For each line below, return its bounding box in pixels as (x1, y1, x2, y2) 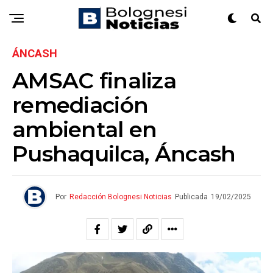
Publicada (174, 193, 208, 201)
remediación (12, 91, 149, 118)
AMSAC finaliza (12, 67, 176, 94)
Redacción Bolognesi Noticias (69, 193, 172, 201)
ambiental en (12, 116, 157, 143)
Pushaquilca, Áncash (12, 140, 236, 167)
